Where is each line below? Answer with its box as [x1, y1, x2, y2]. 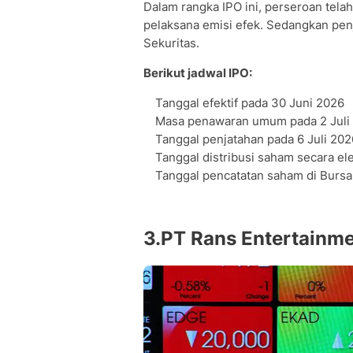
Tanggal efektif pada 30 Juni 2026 [155, 95, 344, 110]
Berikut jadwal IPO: [143, 65, 252, 80]
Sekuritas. [143, 35, 199, 50]
